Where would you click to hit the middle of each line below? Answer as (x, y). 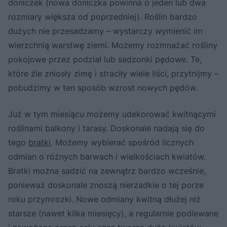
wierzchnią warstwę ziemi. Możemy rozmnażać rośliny (113, 45)
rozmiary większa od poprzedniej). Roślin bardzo (103, 17)
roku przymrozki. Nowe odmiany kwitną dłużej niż (104, 199)
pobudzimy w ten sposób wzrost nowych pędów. (103, 88)
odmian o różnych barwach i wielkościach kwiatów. (107, 157)
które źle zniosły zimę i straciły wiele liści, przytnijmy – (113, 74)
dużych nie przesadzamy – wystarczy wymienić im (105, 31)
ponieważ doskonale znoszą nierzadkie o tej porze (106, 185)
